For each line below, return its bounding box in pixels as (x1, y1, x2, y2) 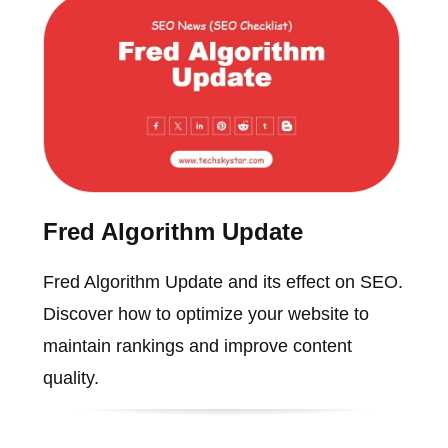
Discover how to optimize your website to (42, 303, 369, 324)
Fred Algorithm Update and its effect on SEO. (42, 271, 403, 292)
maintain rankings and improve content (42, 335, 352, 356)
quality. (42, 367, 99, 388)
